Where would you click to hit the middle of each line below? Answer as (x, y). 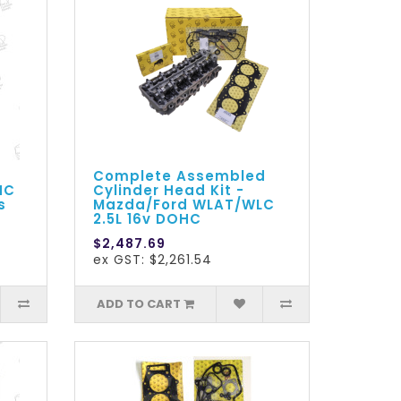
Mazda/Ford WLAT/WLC (184, 205)
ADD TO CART (139, 304)
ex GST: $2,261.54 (153, 260)
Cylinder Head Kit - (169, 191)
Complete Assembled (180, 176)
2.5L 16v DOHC (148, 219)
